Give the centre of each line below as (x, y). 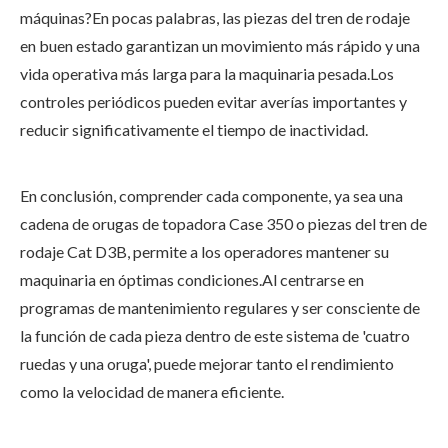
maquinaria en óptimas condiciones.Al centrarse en (192, 279)
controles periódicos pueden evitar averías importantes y (213, 101)
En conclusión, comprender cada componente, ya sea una (211, 195)
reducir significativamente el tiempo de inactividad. (194, 129)
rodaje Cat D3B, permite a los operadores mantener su (204, 251)
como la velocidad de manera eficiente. (152, 391)
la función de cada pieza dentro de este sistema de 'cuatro (215, 335)
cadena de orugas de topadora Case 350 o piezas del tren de (223, 223)
